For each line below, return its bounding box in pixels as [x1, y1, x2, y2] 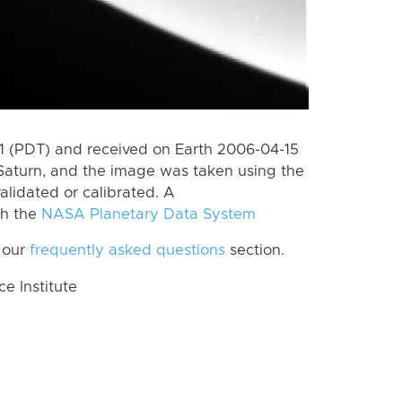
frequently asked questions [30, 243, 225, 258]
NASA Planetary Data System [41, 206, 256, 222]
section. [225, 243, 284, 258]
